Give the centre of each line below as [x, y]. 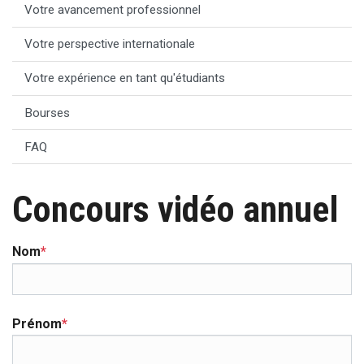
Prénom [37, 323]
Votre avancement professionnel [113, 10]
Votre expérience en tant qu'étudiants [125, 78]
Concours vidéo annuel [175, 210]
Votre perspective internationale [110, 44]
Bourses [47, 113]
